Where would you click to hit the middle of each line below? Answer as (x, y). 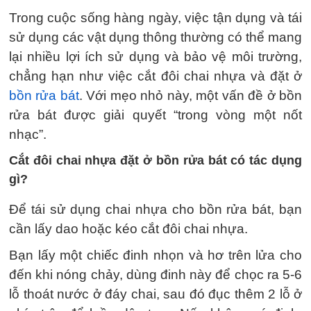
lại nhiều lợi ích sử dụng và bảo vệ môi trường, (155, 57)
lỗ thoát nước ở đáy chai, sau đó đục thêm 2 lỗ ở (155, 294)
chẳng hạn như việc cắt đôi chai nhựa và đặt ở (155, 76)
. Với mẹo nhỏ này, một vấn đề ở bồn (191, 95)
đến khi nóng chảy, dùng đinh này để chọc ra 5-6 (155, 275)
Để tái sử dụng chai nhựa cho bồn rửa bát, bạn (155, 209)
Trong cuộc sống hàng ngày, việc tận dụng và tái (155, 18)
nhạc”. (28, 134)
